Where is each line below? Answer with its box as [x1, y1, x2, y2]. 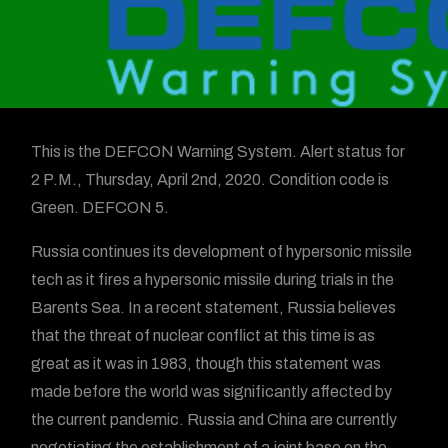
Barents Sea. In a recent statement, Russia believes [31, 299, 397, 316]
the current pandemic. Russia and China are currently [31, 411, 398, 428]
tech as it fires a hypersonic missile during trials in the [31, 271, 395, 288]
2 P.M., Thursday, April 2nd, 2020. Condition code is [31, 171, 390, 188]
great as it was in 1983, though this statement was [31, 355, 382, 372]
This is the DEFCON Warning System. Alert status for [31, 143, 406, 160]
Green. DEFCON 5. [31, 199, 170, 216]
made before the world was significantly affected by [31, 383, 393, 400]
